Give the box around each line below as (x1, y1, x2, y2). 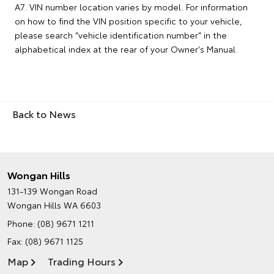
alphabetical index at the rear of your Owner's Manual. (15, 43, 238, 55)
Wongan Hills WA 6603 (7, 199, 101, 211)
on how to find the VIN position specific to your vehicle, (15, 15, 242, 27)
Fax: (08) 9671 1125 (7, 235, 83, 247)
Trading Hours (48, 254, 116, 268)
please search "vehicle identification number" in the (15, 29, 227, 41)
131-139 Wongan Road (7, 185, 97, 197)
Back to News (12, 106, 76, 120)
